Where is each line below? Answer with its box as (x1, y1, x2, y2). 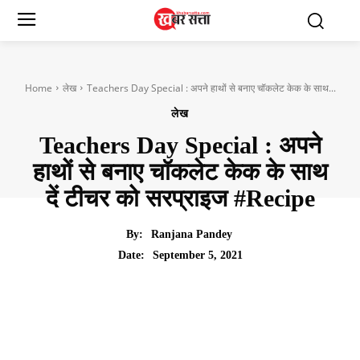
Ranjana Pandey (150, 228, 232, 241)
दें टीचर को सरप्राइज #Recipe (45, 184, 315, 211)
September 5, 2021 (152, 248, 243, 261)
